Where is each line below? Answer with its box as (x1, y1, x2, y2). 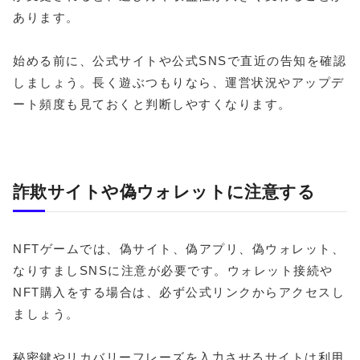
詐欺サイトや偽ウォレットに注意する (13, 182, 316, 201)
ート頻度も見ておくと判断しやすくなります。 (13, 97, 292, 112)
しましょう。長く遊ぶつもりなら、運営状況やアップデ (13, 76, 345, 90)
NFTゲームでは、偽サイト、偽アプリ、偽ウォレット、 (13, 241, 345, 256)
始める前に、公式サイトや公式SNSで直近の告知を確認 (13, 54, 346, 68)
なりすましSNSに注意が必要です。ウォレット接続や (13, 263, 333, 277)
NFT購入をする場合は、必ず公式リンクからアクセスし (13, 284, 345, 299)
